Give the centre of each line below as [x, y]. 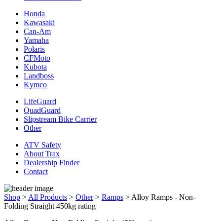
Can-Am [37, 31]
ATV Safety [42, 145]
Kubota [35, 67]
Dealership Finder [52, 162]
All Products [48, 197]
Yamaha [36, 40]
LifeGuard [40, 101]
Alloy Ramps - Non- [163, 197]
